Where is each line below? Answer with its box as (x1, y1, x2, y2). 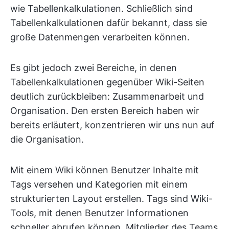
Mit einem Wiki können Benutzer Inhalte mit (10, 165, 199, 175)
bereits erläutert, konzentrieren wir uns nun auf (10, 120, 215, 130)
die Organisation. (10, 134, 84, 145)
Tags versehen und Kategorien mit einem (10, 179, 188, 190)
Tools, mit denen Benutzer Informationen (10, 208, 189, 218)
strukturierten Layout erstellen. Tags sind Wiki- (10, 193, 213, 204)
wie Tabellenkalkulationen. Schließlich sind (10, 3, 193, 14)
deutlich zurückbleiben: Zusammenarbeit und (10, 91, 204, 102)
